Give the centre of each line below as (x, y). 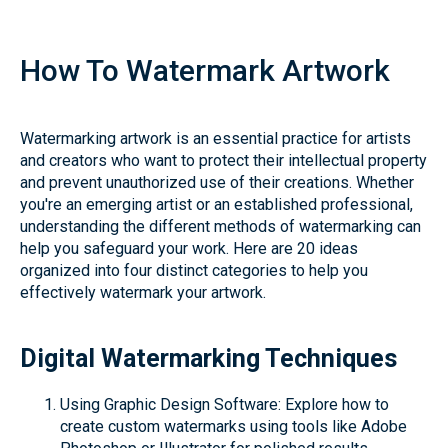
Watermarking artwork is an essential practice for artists (215, 138)
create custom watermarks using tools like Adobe (233, 426)
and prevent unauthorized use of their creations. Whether (217, 182)
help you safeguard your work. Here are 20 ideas (189, 248)
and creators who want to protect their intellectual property (223, 160)
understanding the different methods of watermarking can (220, 226)
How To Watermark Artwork (205, 70)
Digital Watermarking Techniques (208, 358)
